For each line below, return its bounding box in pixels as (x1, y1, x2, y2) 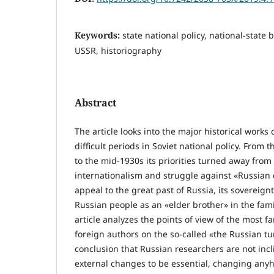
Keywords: (75, 29, 122, 42)
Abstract (75, 96, 116, 110)
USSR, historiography (75, 45, 161, 57)
